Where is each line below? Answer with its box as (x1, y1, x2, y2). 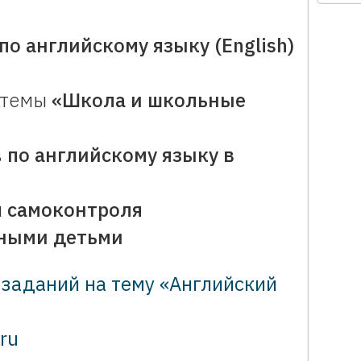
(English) (214, 32, 294, 58)
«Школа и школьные (52, 87, 246, 113)
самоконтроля (7, 197, 143, 222)
